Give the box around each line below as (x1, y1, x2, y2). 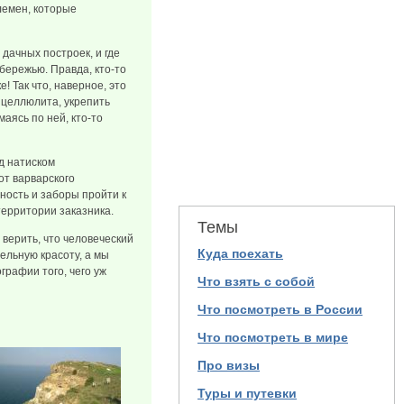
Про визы (197, 358, 260, 372)
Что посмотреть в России (197, 302, 363, 317)
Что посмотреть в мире (197, 330, 348, 344)
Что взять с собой (197, 274, 315, 289)
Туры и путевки (197, 386, 297, 400)
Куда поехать (197, 246, 283, 261)
